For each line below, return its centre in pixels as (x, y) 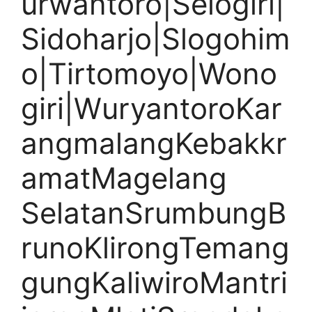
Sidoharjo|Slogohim (156, 39)
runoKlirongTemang (155, 248)
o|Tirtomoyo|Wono (149, 73)
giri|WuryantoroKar (151, 108)
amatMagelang (124, 178)
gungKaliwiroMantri (154, 282)
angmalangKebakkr (154, 143)
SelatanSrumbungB (154, 213)
